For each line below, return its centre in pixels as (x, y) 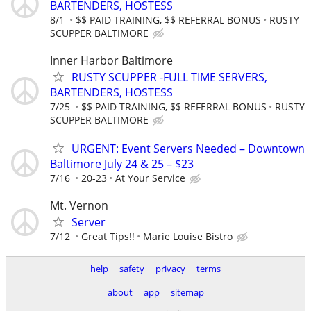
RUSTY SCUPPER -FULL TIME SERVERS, (169, 77)
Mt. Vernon (79, 206)
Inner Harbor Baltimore (111, 60)
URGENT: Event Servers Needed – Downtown (188, 148)
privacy (170, 269)
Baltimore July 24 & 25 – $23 (122, 163)
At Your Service (150, 178)
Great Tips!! (108, 237)
